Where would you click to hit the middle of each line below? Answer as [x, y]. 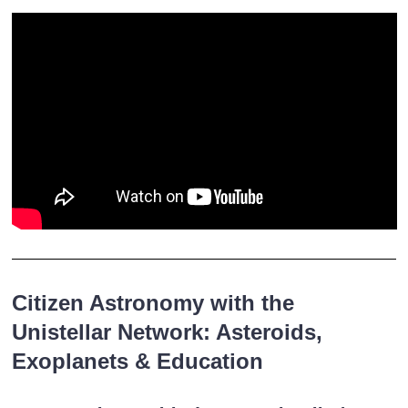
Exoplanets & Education [137, 361]
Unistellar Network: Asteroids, [167, 331]
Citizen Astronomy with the [153, 302]
